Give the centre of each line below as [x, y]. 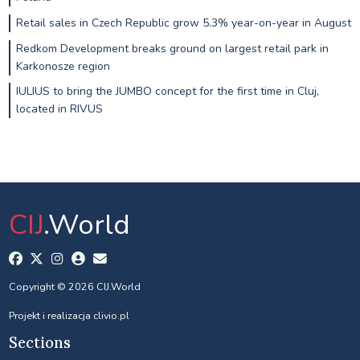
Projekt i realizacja [51, 316]
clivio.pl [111, 316]
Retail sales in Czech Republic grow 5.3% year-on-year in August [183, 22]
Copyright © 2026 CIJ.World [74, 287]
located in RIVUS [59, 109]
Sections [39, 343]
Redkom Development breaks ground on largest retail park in [172, 48]
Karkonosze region [63, 66]
